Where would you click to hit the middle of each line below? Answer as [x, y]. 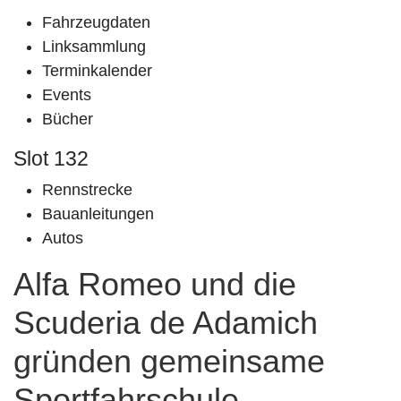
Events [67, 95]
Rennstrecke [87, 190]
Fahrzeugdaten [96, 22]
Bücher [68, 119]
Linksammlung [94, 47]
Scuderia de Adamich [166, 323]
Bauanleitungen [98, 214]
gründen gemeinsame [169, 361]
